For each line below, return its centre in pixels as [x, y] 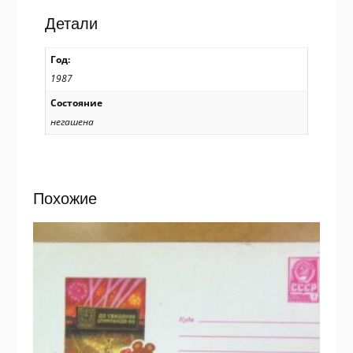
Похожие [65, 198]
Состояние [76, 103]
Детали [71, 24]
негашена [72, 122]
